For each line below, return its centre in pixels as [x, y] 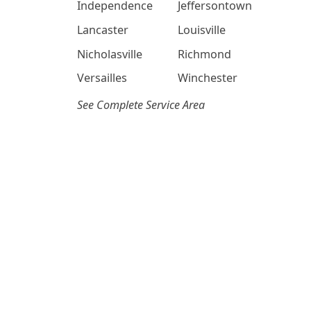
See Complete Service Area [141, 105]
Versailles [102, 78]
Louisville [202, 30]
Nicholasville [110, 54]
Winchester [208, 78]
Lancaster [103, 30]
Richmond [204, 54]
